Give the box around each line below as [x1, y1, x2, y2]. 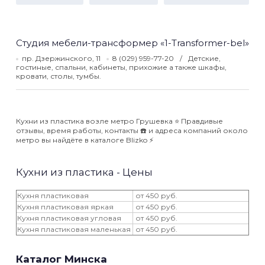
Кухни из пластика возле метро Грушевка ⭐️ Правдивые [16, 117, 223, 125]
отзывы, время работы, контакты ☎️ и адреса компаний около [16, 126, 248, 135]
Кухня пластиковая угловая [17, 214, 121, 222]
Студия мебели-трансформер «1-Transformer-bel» [16, 37, 249, 49]
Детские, [188, 54, 221, 63]
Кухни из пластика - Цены [16, 166, 153, 178]
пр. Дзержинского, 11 [22, 54, 101, 63]
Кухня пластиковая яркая [17, 202, 114, 211]
